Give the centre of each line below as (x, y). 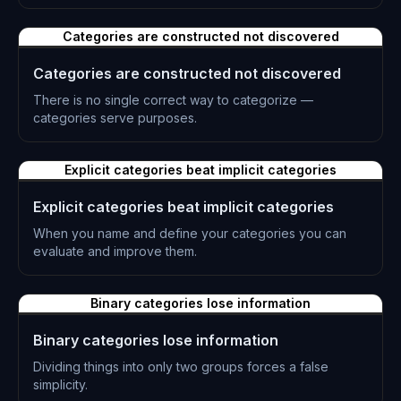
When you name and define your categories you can (190, 233)
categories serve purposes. (115, 118)
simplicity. (60, 384)
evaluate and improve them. (115, 251)
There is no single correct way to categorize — (173, 100)
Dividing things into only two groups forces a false (181, 367)
